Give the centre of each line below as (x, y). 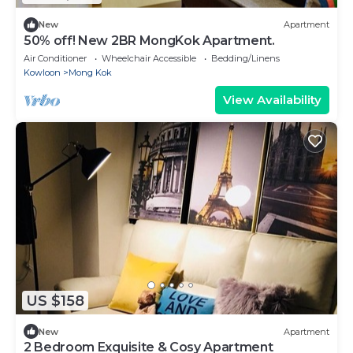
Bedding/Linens (245, 58)
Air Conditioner (55, 58)
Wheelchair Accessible (149, 58)
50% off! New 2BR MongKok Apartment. (149, 40)
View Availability (272, 99)
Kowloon (42, 72)
